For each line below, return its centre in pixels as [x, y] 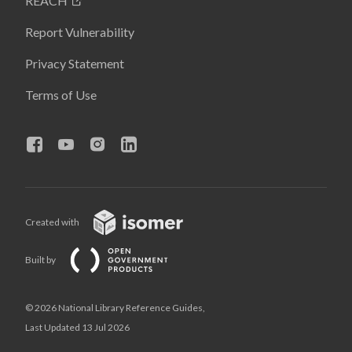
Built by [41, 259]
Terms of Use [61, 95]
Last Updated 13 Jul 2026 [77, 328]
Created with [53, 222]
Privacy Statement [75, 64]
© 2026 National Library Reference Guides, [115, 308]
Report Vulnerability [80, 32]
